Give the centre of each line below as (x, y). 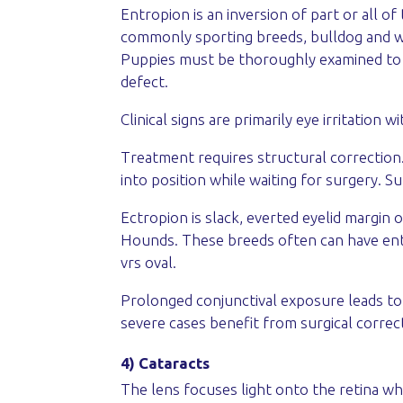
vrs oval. (149, 262)
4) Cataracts (166, 363)
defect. (145, 81)
